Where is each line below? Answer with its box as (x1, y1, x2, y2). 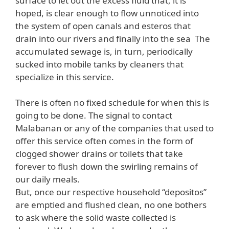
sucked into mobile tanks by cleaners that (15, 58, 184, 70)
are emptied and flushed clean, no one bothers (15, 199, 207, 211)
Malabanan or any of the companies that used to (15, 122, 214, 134)
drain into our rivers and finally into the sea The (15, 32, 210, 44)
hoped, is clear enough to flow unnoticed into (15, 7, 199, 19)
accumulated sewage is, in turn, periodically (15, 45, 193, 57)
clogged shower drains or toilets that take (15, 148, 183, 160)
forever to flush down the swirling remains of (15, 161, 198, 173)
